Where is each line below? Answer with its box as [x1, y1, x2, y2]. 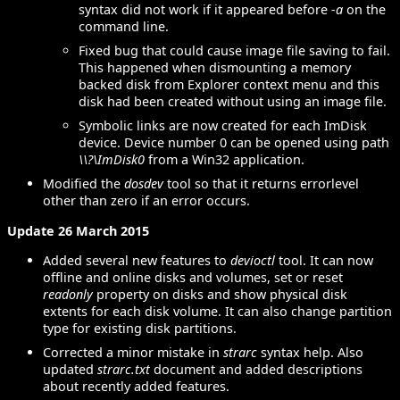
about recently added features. [43, 378, 229, 396]
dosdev [124, 175, 163, 193]
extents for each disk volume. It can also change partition [43, 303, 392, 321]
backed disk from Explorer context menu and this [79, 76, 379, 94]
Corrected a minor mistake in [43, 344, 223, 362]
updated [43, 361, 97, 379]
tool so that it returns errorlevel [163, 175, 359, 193]
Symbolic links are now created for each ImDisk [79, 117, 367, 135]
